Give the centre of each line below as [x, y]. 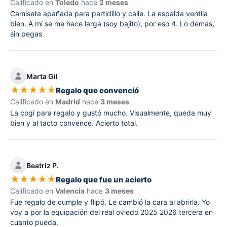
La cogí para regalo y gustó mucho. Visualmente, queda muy [111, 113]
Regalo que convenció [97, 90]
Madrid [68, 102]
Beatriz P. [43, 165]
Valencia [70, 191]
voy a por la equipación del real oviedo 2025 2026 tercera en [111, 212]
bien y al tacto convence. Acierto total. [74, 123]
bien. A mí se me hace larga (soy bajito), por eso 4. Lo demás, [112, 24]
